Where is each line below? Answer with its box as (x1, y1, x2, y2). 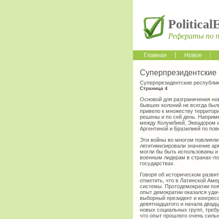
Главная (144, 52, 167, 59)
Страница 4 (140, 86, 168, 91)
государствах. (140, 160, 175, 167)
